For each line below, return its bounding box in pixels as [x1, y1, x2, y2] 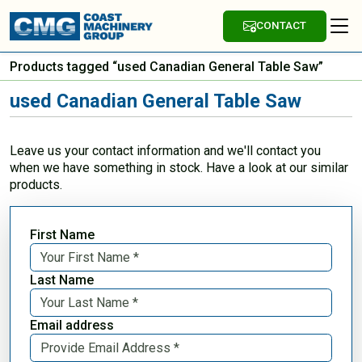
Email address [30, 317, 114, 333]
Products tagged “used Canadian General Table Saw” [10, 58, 323, 74]
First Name [30, 226, 95, 242]
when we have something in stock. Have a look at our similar [10, 159, 348, 175]
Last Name [30, 271, 94, 288]
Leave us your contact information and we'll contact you [10, 142, 321, 158]
